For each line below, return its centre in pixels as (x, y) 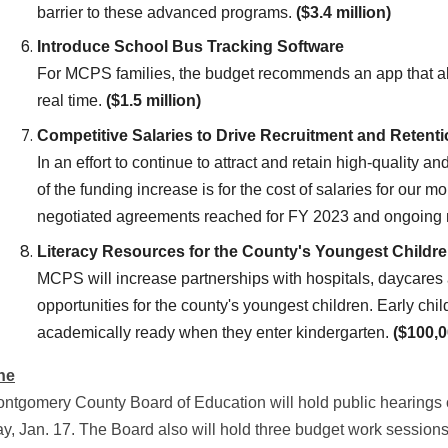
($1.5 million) (154, 101)
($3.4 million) (342, 12)
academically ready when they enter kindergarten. (215, 333)
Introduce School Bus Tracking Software (191, 47)
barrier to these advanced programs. (165, 12)
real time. (72, 101)
